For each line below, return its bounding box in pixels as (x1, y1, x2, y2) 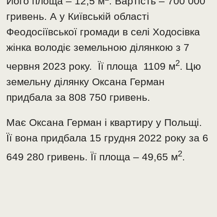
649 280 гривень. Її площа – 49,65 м (6, 151, 178, 162)
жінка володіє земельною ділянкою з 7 (6, 41, 190, 53)
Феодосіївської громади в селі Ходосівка (6, 26, 201, 37)
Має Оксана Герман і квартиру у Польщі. (6, 116, 202, 128)
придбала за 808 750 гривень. (6, 91, 151, 103)
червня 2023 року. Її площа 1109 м (6, 60, 176, 72)
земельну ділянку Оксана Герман (6, 76, 165, 87)
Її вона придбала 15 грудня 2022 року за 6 (6, 132, 209, 143)
